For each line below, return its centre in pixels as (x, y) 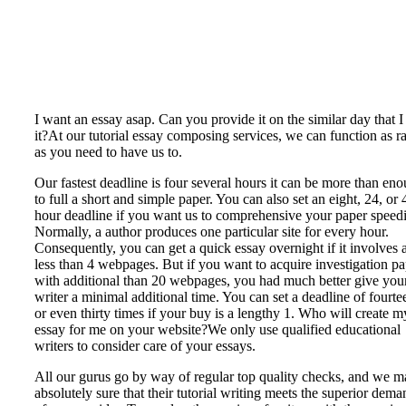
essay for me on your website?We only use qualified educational (217, 330)
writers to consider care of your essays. (145, 346)
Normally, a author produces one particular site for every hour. (212, 232)
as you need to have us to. (108, 152)
